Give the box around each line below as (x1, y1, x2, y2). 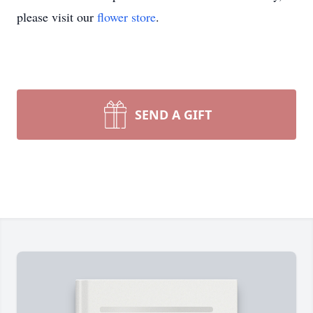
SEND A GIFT (135, 106, 212, 123)
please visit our (17, 8, 97, 25)
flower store (97, 8, 156, 25)
